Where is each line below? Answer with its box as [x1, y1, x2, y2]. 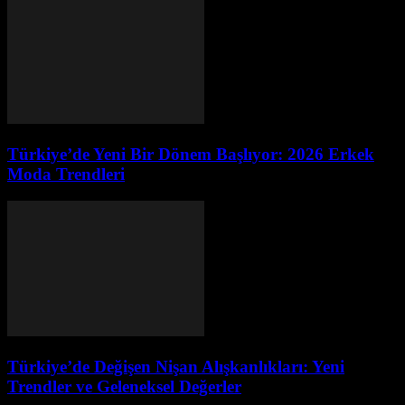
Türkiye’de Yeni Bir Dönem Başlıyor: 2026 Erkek [7, 144, 374, 164]
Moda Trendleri [7, 164, 125, 184]
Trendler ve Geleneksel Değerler [7, 377, 241, 397]
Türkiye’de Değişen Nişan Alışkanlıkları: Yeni [7, 357, 344, 377]
